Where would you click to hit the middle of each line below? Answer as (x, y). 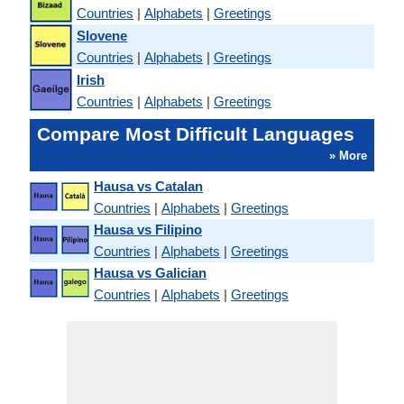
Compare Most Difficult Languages (196, 134)
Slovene (102, 35)
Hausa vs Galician (150, 273)
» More (348, 156)
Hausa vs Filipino (148, 230)
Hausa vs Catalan (148, 186)
